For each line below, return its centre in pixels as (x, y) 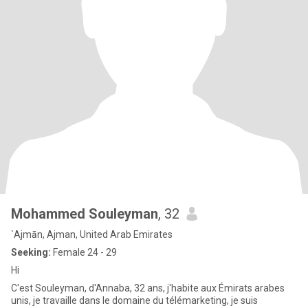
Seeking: (31, 252)
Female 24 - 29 (84, 252)
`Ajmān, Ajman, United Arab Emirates (92, 234)
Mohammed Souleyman (85, 214)
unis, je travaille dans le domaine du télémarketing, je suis (134, 300)
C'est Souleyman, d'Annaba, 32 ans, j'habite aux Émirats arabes (148, 288)
